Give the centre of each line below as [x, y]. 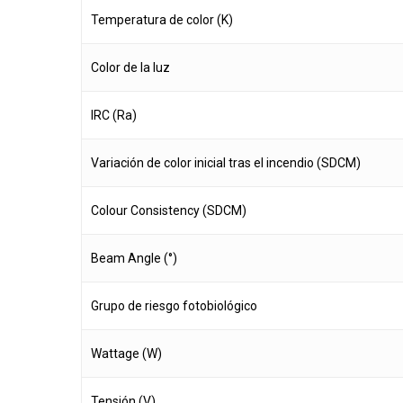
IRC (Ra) [114, 116]
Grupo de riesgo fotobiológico [174, 306]
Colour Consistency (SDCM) [169, 211]
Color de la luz [130, 68]
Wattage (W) [126, 354]
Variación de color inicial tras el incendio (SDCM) [226, 163]
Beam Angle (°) [134, 259]
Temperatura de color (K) [162, 20]
